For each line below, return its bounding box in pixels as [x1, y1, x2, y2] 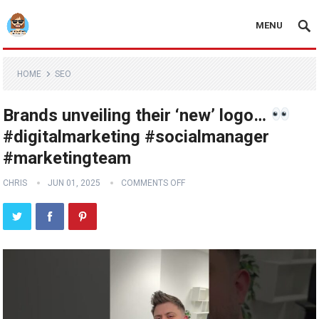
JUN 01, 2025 [48, 178, 101, 188]
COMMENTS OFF [121, 178, 186, 188]
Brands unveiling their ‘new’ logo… [3, 105, 271, 125]
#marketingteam [3, 148, 132, 168]
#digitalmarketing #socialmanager [3, 127, 270, 147]
